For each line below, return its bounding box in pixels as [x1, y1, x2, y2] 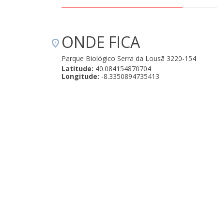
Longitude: [62, 72, 99, 81]
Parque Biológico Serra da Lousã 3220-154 [62, 54, 196, 63]
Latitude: [62, 64, 93, 73]
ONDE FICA [62, 31, 140, 52]
